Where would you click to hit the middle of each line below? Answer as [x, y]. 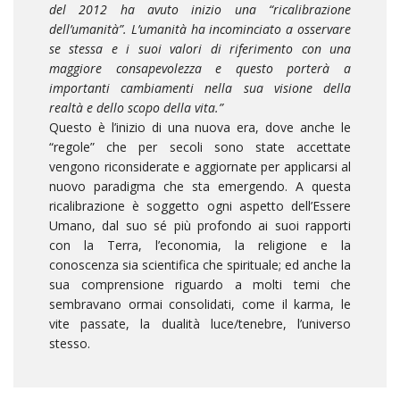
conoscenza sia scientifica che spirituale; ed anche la [200, 265]
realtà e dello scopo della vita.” [138, 108]
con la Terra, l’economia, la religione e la [200, 246]
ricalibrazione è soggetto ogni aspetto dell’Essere [200, 206]
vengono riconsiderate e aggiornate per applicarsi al [200, 167]
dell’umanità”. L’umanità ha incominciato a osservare [200, 29]
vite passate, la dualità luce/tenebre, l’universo [200, 324]
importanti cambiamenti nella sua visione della [200, 88]
